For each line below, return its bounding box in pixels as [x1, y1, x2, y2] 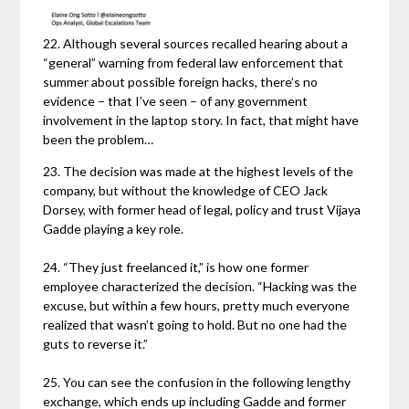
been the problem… [43, 131, 154, 148]
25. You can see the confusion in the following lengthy [43, 374, 351, 391]
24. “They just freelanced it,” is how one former [43, 259, 309, 276]
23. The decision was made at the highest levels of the [43, 163, 354, 180]
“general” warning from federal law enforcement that [43, 55, 344, 71]
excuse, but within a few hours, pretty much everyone [43, 298, 351, 314]
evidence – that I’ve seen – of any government [43, 93, 309, 110]
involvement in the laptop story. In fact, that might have [43, 112, 360, 129]
